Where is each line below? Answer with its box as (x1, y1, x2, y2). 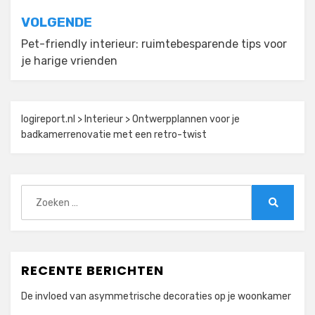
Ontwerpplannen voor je (132, 113, 240, 126)
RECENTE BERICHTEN (21, 262, 164, 280)
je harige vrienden (21, 54, 117, 68)
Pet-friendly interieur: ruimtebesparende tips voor (21, 37, 287, 51)
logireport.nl (21, 113, 75, 126)
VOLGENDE (21, 14, 92, 31)
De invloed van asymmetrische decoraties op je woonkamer (21, 290, 291, 303)
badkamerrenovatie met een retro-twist (21, 129, 207, 141)
